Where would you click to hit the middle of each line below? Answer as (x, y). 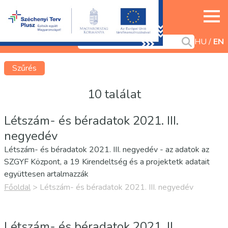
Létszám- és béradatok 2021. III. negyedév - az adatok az (107, 150)
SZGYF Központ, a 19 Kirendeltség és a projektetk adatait (107, 162)
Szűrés (24, 68)
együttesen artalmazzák (46, 174)
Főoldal (17, 187)
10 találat (114, 94)
